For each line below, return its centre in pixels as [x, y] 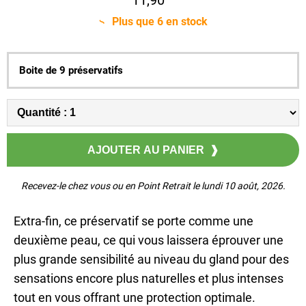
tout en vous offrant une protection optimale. [135, 297]
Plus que [134, 21]
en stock [185, 21]
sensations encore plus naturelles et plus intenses [149, 278]
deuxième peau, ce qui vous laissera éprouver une [149, 240]
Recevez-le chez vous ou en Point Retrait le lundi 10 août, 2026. [153, 185]
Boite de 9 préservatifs [71, 70]
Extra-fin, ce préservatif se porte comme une [134, 221]
